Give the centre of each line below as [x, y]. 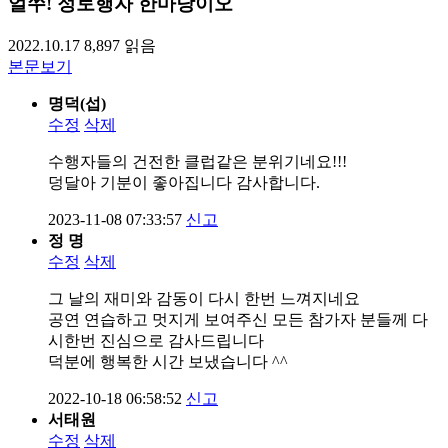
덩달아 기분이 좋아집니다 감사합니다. [184, 182]
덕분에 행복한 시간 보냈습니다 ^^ [168, 361]
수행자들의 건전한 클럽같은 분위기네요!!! [197, 161]
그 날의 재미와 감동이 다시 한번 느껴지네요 [204, 298]
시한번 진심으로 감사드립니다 [156, 340]
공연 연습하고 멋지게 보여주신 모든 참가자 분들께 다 [238, 319]
